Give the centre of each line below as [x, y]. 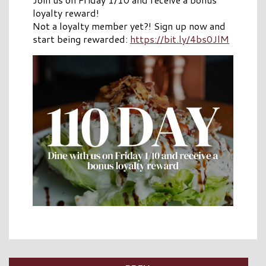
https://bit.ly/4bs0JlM [180, 39]
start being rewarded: [81, 39]
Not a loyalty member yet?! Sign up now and [129, 26]
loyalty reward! [66, 13]
